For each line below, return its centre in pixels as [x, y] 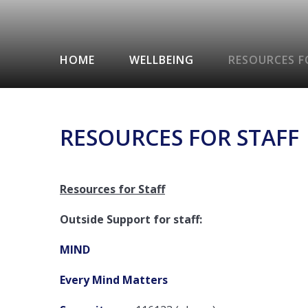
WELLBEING [162, 59]
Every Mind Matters [114, 279]
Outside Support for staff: [131, 219]
